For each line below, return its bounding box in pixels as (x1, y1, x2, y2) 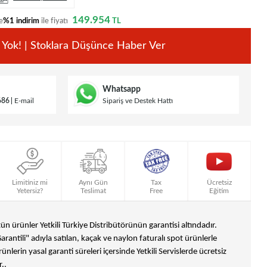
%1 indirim (3, 17, 39, 26)
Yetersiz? (17, 187, 44, 195)
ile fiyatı (41, 17, 68, 26)
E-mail (14, 97, 34, 104)
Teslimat (80, 187, 106, 195)
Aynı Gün (78, 179, 108, 187)
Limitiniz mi (12, 179, 48, 187)
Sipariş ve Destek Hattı (102, 97, 173, 104)
